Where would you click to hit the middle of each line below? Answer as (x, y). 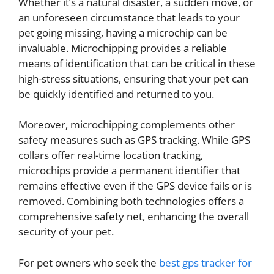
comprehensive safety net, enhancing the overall (134, 216)
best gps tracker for (204, 262)
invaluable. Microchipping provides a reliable (123, 48)
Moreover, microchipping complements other (127, 124)
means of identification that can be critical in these (137, 63)
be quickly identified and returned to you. (116, 94)
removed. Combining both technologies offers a (131, 201)
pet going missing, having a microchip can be (123, 32)
